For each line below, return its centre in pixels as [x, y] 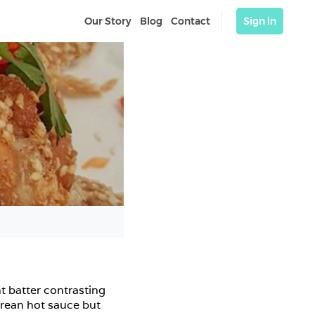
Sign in [260, 21]
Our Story [108, 21]
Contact [191, 21]
